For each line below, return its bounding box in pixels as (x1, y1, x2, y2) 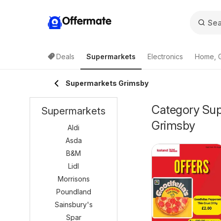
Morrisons (57, 175, 90, 183)
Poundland (56, 187, 91, 196)
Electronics (147, 52, 183, 61)
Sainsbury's (54, 200, 93, 209)
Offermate (62, 16, 111, 27)
